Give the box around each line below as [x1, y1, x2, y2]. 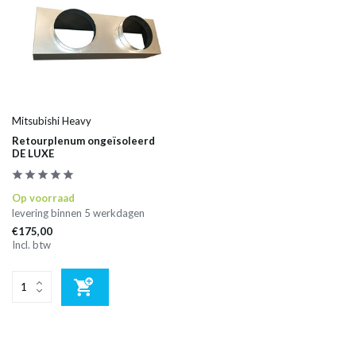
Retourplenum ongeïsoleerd [12, 133, 155, 147]
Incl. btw [12, 238, 51, 251]
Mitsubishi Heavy [12, 114, 91, 127]
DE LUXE [12, 146, 54, 160]
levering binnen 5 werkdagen [12, 206, 145, 219]
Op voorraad [12, 191, 75, 204]
